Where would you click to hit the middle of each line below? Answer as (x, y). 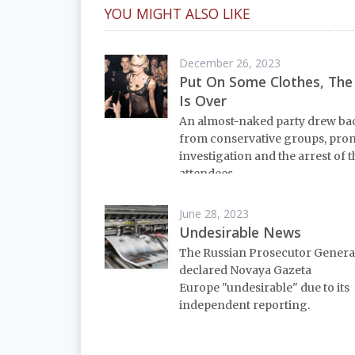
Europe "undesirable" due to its (264, 288)
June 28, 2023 (214, 213)
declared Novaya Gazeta (245, 271)
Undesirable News (240, 232)
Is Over (203, 100)
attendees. (207, 174)
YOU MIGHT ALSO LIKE (177, 13)
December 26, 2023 (230, 63)
